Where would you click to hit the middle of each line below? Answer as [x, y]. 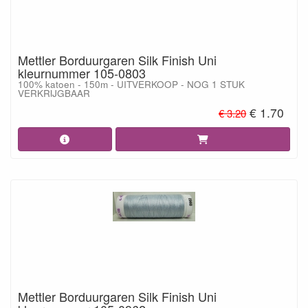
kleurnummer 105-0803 [82, 73]
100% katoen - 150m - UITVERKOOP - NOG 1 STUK [131, 84]
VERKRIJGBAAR [54, 93]
